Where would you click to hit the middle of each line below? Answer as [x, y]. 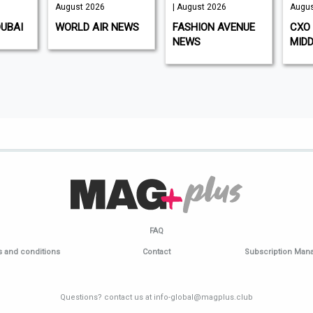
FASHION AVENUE [213, 27]
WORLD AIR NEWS [97, 27]
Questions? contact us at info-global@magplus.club [156, 297]
